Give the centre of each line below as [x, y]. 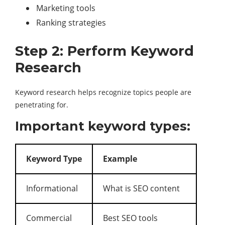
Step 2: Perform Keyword [104, 51]
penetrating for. [42, 105]
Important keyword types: [103, 126]
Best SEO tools [130, 218]
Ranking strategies [71, 23]
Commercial [49, 218]
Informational [52, 188]
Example [120, 159]
